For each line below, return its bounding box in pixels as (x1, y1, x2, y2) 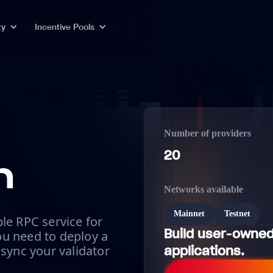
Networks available (164, 184, 243, 194)
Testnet (224, 209, 250, 218)
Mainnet (174, 209, 205, 218)
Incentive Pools (34, 21, 94, 32)
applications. (164, 243, 244, 259)
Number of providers (164, 128, 251, 138)
